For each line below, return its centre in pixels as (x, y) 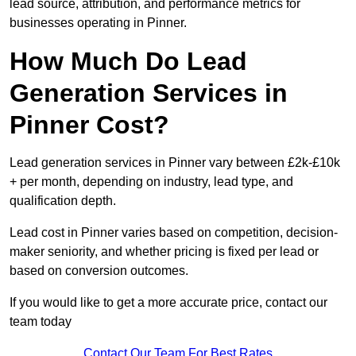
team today (41, 322)
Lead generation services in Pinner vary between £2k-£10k (175, 163)
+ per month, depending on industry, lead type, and (151, 182)
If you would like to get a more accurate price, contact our (168, 303)
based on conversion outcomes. (99, 271)
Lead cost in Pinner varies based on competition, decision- (174, 233)
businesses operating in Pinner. (98, 23)
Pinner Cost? (89, 125)
